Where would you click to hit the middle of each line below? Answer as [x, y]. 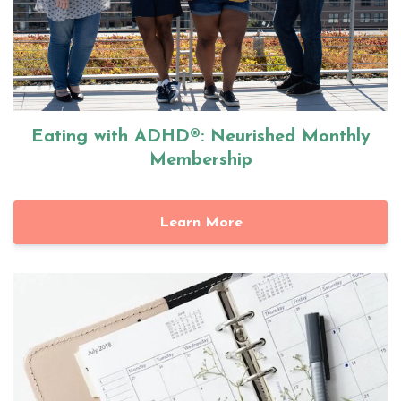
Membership [200, 160]
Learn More [200, 222]
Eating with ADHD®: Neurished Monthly [200, 137]
